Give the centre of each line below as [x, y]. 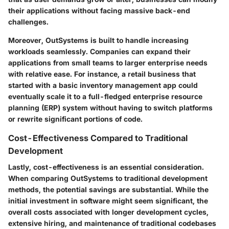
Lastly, [21, 167]
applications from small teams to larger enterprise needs [108, 63]
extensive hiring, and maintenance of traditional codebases [112, 223]
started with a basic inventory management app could [103, 85]
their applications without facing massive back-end [99, 11]
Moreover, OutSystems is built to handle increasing [98, 40]
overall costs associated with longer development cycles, [108, 212]
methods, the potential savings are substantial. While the [108, 190]
